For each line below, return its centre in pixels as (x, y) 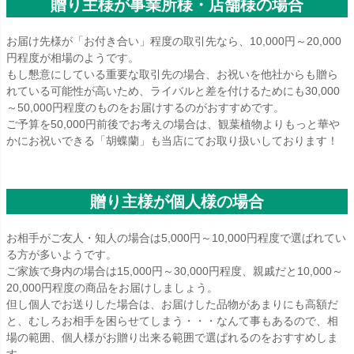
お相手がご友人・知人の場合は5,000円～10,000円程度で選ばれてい (176, 238)
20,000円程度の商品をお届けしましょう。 (112, 288)
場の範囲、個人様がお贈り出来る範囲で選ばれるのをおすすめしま (172, 338)
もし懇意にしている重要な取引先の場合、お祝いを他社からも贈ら (172, 75)
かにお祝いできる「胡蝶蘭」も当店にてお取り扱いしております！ (172, 141)
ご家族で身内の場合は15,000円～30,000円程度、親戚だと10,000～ (175, 271)
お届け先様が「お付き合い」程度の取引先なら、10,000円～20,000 (174, 41)
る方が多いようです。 (62, 255)
